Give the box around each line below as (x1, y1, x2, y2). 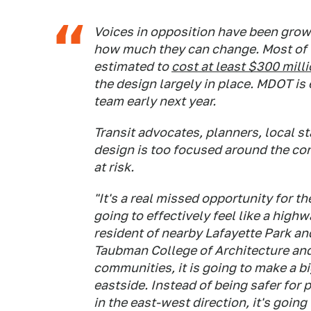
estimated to (94, 59, 171, 74)
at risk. (94, 160, 134, 174)
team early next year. (94, 94, 216, 108)
